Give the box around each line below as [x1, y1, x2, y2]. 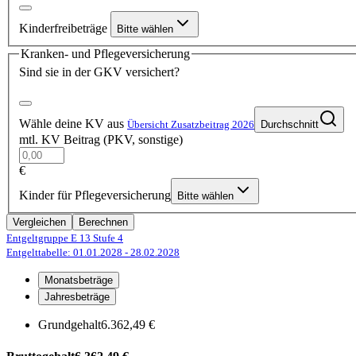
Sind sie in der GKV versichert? [19, 65, 180, 79]
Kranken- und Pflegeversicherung [21, 46, 190, 60]
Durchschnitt [261, 118, 319, 131]
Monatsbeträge [44, 274, 113, 287]
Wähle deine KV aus [19, 117, 127, 131]
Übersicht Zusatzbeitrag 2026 [127, 118, 254, 131]
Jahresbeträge [44, 291, 110, 304]
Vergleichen [13, 216, 66, 229]
